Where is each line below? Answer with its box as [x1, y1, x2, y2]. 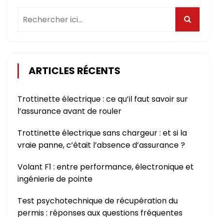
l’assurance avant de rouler [17, 106, 122, 117]
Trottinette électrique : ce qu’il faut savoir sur [17, 93, 188, 105]
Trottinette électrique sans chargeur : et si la [17, 127, 187, 139]
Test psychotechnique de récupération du [17, 195, 178, 207]
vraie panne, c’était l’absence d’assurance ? [17, 139, 185, 151]
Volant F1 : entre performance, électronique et [17, 161, 194, 173]
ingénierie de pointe [17, 173, 93, 185]
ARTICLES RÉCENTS [29, 64, 121, 78]
